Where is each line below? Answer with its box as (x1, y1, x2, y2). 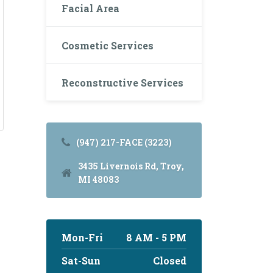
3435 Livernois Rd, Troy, (78, 160, 184, 172)
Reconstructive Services (62, 76, 183, 89)
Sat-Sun (62, 254, 101, 267)
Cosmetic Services (62, 38, 154, 52)
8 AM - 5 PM (126, 231, 186, 244)
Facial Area (62, 1, 119, 15)
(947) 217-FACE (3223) (76, 136, 172, 148)
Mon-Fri (62, 231, 103, 244)
